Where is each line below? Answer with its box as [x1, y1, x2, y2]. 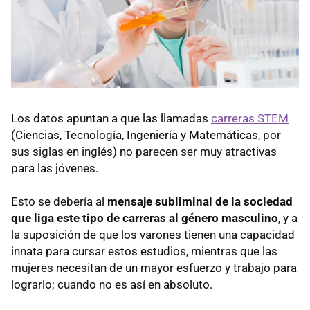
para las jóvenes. [11, 161, 98, 176]
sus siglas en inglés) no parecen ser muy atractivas [11, 145, 277, 159]
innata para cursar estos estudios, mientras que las [11, 244, 277, 259]
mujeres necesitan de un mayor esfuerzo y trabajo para [11, 261, 297, 275]
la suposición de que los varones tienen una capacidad [11, 228, 295, 242]
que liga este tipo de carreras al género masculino [11, 211, 278, 226]
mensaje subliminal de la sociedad [107, 194, 293, 209]
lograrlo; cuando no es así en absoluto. [11, 277, 212, 292]
